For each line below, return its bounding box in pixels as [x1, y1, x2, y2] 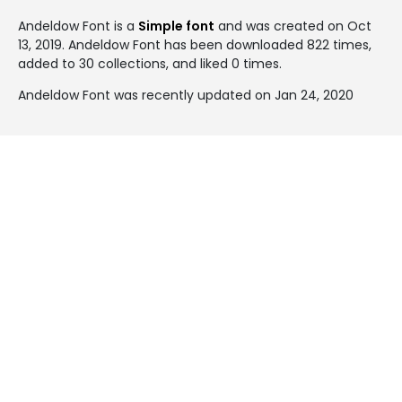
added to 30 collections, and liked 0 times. [18, 54, 282, 73]
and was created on [214, 16, 347, 35]
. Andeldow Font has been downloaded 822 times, [62, 35, 371, 54]
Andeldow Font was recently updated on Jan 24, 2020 [18, 85, 354, 104]
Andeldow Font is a [18, 16, 138, 35]
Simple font [138, 16, 214, 35]
